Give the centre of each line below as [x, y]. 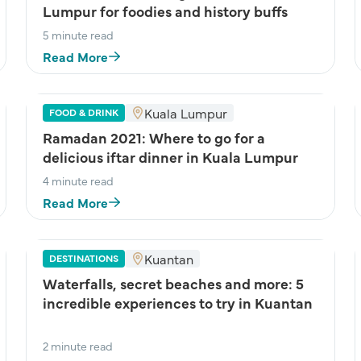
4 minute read [78, 180]
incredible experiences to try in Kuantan [178, 303]
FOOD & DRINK [84, 112]
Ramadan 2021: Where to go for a [154, 137]
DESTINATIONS [84, 258]
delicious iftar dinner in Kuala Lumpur [170, 157]
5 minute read [78, 35]
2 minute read [78, 346]
